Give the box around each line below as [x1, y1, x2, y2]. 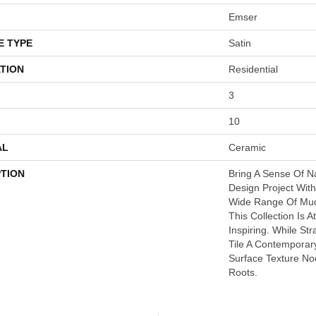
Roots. [229, 267, 257, 278]
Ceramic [229, 142, 266, 153]
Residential [229, 63, 278, 75]
